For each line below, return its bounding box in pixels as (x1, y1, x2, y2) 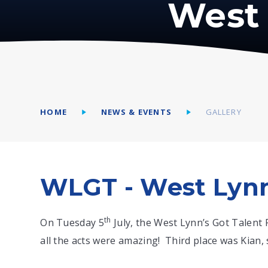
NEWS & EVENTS (100, 106, 172, 118)
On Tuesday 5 (40, 215, 105, 229)
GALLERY (205, 106, 242, 118)
